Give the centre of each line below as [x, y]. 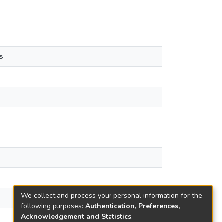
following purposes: [53, 206]
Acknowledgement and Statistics [76, 216]
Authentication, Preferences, [133, 206]
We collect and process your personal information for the [111, 195]
